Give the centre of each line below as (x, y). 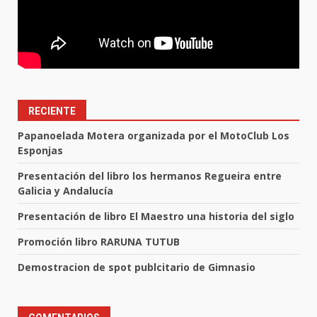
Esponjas (40, 151)
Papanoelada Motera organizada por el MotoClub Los (154, 136)
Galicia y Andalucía (65, 191)
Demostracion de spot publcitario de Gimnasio (137, 267)
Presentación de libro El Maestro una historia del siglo (156, 217)
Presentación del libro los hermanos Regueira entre (150, 176)
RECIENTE (52, 111)
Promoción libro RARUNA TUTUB (99, 242)
